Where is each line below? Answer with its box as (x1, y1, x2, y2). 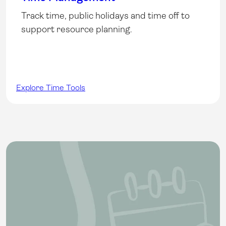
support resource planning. (21, 24, 132, 34)
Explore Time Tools (16, 82, 85, 92)
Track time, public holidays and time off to (21, 10, 190, 21)
